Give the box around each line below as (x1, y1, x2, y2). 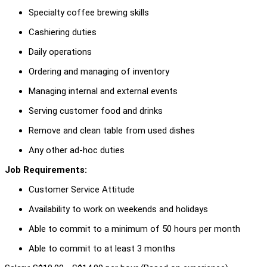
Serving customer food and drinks (29, 105, 163, 116)
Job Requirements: (5, 164, 87, 175)
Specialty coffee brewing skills (29, 7, 149, 18)
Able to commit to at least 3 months (29, 243, 175, 254)
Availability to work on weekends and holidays (29, 203, 208, 215)
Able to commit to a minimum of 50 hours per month (29, 223, 240, 234)
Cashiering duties (29, 26, 97, 38)
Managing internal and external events (29, 85, 178, 97)
